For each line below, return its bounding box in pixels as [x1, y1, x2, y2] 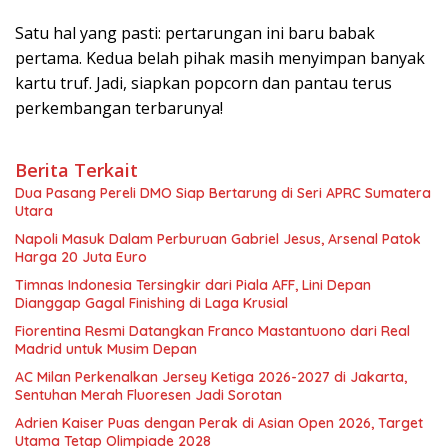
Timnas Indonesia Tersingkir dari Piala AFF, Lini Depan [15, 275, 371, 294]
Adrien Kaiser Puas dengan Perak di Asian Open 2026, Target [15, 413, 423, 432]
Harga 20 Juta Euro [15, 247, 147, 266]
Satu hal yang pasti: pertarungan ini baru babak [15, 21, 375, 44]
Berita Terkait [15, 157, 138, 182]
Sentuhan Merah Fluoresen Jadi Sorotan [15, 385, 282, 404]
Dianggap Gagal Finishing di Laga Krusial [15, 293, 288, 312]
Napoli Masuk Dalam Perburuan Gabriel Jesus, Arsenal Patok [15, 229, 421, 248]
